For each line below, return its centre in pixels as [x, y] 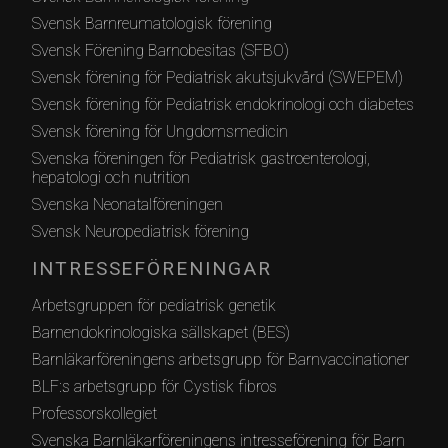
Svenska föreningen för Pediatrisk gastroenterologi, [201, 159]
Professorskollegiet [94, 414]
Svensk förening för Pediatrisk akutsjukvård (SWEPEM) [217, 78]
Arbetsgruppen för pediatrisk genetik [154, 306]
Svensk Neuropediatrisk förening [140, 232]
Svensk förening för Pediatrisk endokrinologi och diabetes [223, 105]
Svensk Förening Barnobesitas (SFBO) [160, 51]
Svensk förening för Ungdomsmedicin [160, 132]
